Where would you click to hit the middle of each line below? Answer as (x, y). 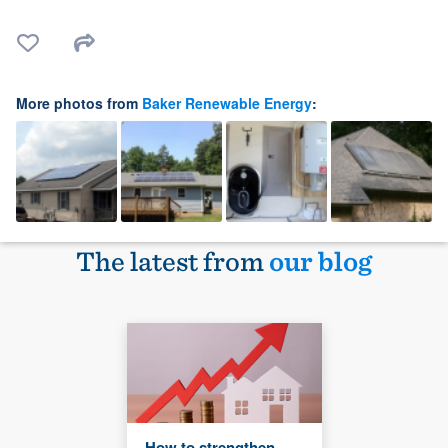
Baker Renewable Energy (227, 103)
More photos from (79, 103)
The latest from (172, 261)
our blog (320, 261)
